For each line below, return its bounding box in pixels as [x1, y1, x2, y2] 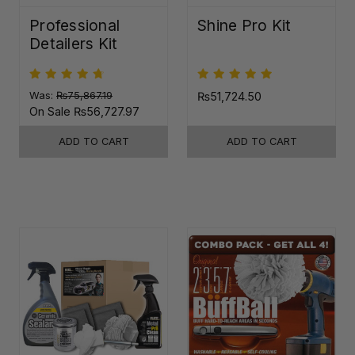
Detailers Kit [29, 34, 118, 53]
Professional [29, 16, 120, 35]
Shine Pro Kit [197, 16, 292, 35]
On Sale [29, 104, 74, 118]
